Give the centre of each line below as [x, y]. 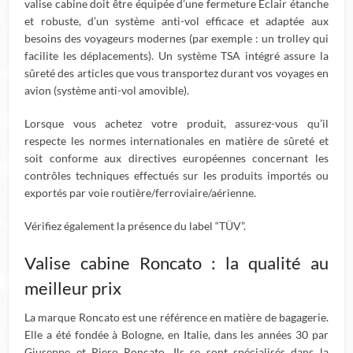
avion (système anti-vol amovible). [107, 90]
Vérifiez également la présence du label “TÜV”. [136, 226]
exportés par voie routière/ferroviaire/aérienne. [141, 193]
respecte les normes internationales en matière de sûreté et [176, 141]
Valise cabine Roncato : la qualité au [176, 263]
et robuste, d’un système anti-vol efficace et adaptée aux [176, 21]
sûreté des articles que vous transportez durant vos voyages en [176, 73]
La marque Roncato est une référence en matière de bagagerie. [176, 317]
